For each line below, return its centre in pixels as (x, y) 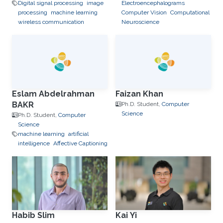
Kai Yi (126, 215)
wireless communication (51, 22)
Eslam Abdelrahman (53, 94)
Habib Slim (33, 215)
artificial (78, 134)
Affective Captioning (80, 143)
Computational (190, 12)
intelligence (34, 143)
